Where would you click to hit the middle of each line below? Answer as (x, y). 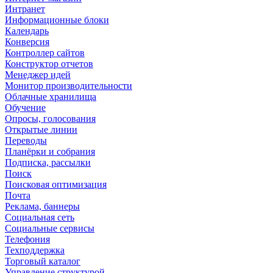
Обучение (25, 108)
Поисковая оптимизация (56, 184)
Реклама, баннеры (42, 206)
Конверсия (27, 42)
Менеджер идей (38, 75)
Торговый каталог (43, 261)
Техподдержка (35, 250)
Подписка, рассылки (48, 162)
